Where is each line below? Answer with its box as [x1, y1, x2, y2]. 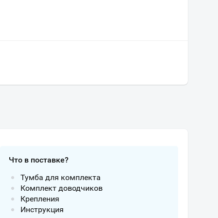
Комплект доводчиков [20, 183, 103, 193]
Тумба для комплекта [20, 173, 101, 182]
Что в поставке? [9, 155, 69, 164]
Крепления [20, 194, 59, 203]
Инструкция [20, 205, 64, 214]
